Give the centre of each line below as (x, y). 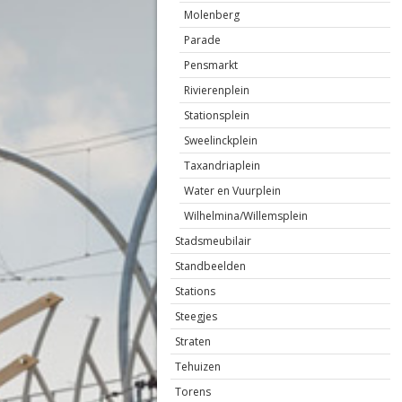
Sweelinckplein (220, 140)
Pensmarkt (210, 65)
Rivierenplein (216, 90)
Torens (192, 392)
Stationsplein (216, 115)
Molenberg (211, 15)
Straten (192, 341)
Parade (202, 40)
